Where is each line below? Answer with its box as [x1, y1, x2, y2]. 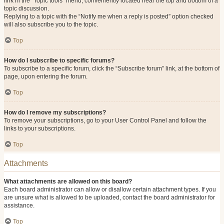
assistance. [4, 202, 34, 209]
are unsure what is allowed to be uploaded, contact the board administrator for [4, 194, 215, 201]
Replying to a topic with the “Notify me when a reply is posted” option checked [4, 13, 213, 20]
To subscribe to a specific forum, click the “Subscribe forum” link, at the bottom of [4, 65, 219, 72]
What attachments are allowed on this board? [4, 178, 132, 185]
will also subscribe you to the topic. [4, 21, 98, 28]
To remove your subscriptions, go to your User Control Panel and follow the [4, 117, 206, 124]
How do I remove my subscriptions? [4, 109, 106, 116]
